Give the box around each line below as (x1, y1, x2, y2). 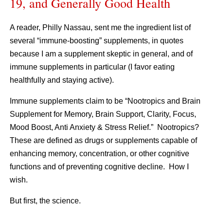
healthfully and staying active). (10, 76, 114, 84)
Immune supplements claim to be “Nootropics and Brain (10, 97, 200, 105)
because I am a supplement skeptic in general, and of (10, 50, 193, 58)
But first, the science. (10, 197, 81, 205)
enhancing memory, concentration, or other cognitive (10, 149, 189, 158)
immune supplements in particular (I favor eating (10, 63, 175, 71)
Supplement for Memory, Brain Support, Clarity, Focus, (10, 110, 196, 118)
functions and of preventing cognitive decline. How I (10, 163, 189, 171)
